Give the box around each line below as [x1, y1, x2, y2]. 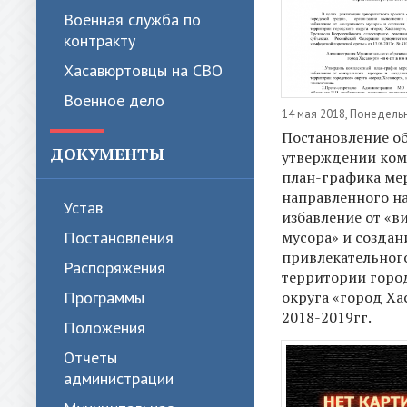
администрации [64, 368, 174, 389]
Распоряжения [64, 257, 165, 278]
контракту [64, 30, 135, 51]
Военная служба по [64, 9, 201, 30]
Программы [64, 287, 144, 308]
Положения [64, 317, 145, 338]
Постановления [64, 227, 174, 248]
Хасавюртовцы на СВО [64, 60, 223, 81]
